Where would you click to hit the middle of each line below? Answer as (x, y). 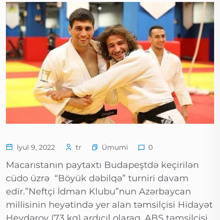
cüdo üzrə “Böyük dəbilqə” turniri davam (97, 179)
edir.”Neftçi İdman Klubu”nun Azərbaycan (98, 192)
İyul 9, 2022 (35, 148)
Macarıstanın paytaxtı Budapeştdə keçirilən (102, 165)
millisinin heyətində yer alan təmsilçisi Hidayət (109, 205)
